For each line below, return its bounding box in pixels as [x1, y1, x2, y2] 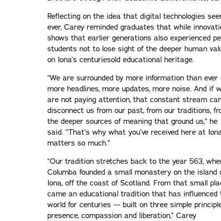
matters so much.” [47, 138, 110, 148]
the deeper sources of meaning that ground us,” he [47, 116, 218, 126]
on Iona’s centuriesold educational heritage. [47, 54, 194, 65]
